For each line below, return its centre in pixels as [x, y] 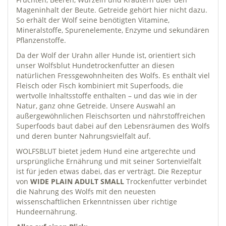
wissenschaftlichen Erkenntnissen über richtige [97, 201]
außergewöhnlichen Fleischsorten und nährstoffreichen [111, 116]
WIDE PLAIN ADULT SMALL [77, 181]
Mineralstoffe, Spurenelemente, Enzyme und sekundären [113, 30]
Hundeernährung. [47, 211]
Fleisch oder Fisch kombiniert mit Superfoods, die [100, 85]
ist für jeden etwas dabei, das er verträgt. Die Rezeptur [109, 171]
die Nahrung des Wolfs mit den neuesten [86, 191]
